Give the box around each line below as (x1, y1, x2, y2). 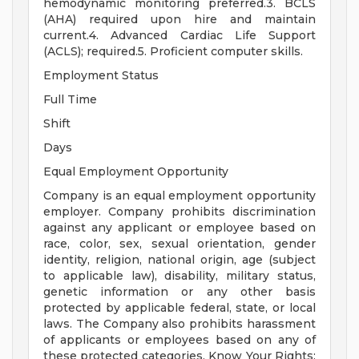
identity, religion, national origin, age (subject (43, 252, 316, 268)
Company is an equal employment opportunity (43, 188, 316, 204)
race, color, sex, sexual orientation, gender (43, 236, 316, 252)
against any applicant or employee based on (43, 220, 316, 236)
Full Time (43, 92, 97, 107)
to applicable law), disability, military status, (43, 268, 316, 284)
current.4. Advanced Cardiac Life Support (43, 28, 316, 43)
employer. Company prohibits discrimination (43, 204, 316, 220)
